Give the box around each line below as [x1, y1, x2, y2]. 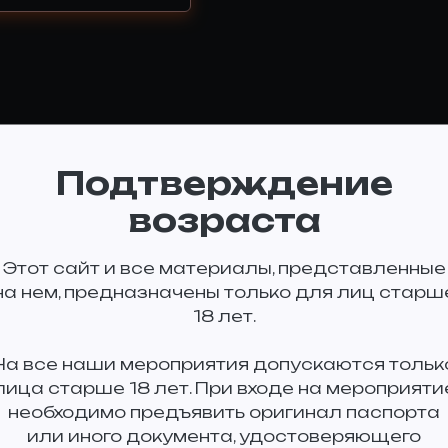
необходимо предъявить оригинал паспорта [8, 401, 440, 422]
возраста [127, 199, 321, 240]
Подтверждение [55, 162, 393, 203]
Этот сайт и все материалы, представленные [2, 257, 446, 278]
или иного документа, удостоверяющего [27, 425, 421, 446]
